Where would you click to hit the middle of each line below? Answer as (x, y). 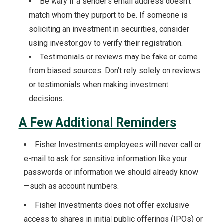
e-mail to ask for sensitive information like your (105, 158)
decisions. (47, 98)
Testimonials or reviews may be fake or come (118, 57)
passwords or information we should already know (111, 172)
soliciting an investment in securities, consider (109, 29)
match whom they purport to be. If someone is (108, 15)
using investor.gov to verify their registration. (106, 43)
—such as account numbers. (71, 186)
